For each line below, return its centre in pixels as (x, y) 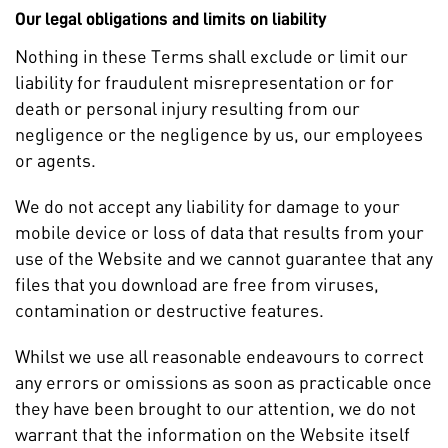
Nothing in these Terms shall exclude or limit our (211, 56)
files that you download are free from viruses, (197, 284)
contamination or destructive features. (169, 310)
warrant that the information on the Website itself (212, 434)
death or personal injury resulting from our (187, 108)
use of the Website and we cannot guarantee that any (224, 258)
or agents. (55, 160)
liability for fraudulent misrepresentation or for (204, 82)
